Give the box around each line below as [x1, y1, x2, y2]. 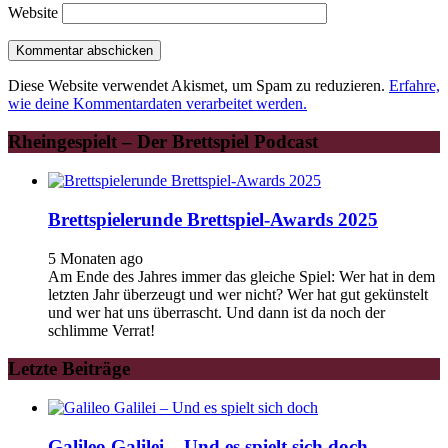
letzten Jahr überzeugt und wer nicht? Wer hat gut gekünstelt [48, 285, 428, 303]
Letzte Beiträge [8, 358, 130, 380]
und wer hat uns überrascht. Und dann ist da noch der [48, 303, 385, 321]
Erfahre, [389, 76, 440, 94]
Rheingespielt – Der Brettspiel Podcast [8, 131, 318, 153]
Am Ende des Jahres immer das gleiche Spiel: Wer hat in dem [48, 267, 435, 285]
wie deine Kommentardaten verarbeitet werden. [8, 94, 307, 112]
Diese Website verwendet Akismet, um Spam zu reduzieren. [8, 76, 389, 94]
